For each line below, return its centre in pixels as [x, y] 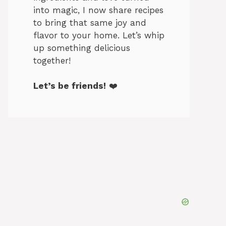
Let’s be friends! [70, 86]
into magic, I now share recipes [98, 10]
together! [52, 60]
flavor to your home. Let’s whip [99, 35]
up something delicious [82, 48]
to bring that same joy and [90, 22]
